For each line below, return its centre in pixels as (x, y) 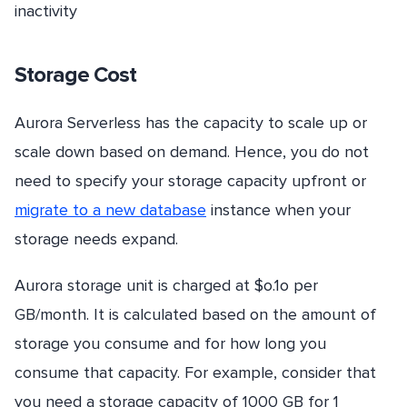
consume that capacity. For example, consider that (195, 373)
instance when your (278, 210)
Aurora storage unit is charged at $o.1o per (166, 286)
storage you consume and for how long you (170, 344)
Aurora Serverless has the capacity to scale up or (191, 123)
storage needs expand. (96, 239)
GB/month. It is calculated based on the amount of (195, 315)
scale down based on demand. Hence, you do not (192, 152)
